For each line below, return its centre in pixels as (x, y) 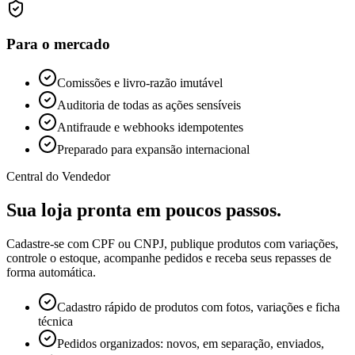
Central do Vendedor (58, 177)
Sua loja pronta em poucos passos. (144, 210)
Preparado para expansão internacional (153, 150)
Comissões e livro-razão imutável (140, 83)
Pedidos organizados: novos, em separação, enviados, (191, 344)
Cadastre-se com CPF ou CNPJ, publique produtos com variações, (172, 244)
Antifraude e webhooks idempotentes (150, 128)
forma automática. (51, 273)
